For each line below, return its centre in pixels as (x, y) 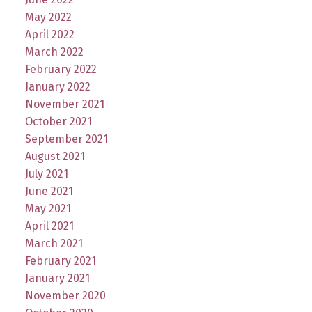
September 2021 (66, 139)
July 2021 (46, 173)
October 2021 (58, 121)
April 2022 (49, 34)
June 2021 (49, 191)
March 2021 (54, 243)
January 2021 (57, 278)
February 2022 (61, 69)
